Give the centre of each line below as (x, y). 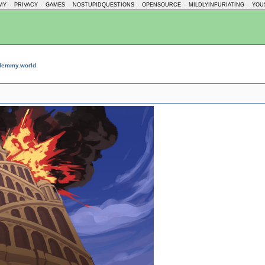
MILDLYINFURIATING (216, 5)
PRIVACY (26, 5)
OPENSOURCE (161, 5)
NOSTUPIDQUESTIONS (104, 5)
